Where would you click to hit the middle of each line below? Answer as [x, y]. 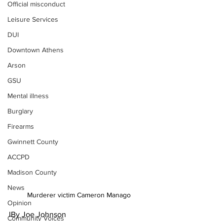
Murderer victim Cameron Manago [79, 195]
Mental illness [28, 96]
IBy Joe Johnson [37, 215]
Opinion [19, 203]
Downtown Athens [36, 50]
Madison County [32, 172]
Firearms [21, 126]
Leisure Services [33, 19]
